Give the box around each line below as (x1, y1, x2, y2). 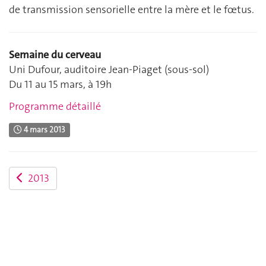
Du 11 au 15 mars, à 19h (9, 77, 112, 91)
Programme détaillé (9, 99, 101, 114)
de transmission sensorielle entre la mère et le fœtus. (9, 2, 254, 17)
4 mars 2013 (22, 124, 66, 135)
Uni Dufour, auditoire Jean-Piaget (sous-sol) (9, 62, 209, 77)
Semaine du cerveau (9, 47, 101, 62)
